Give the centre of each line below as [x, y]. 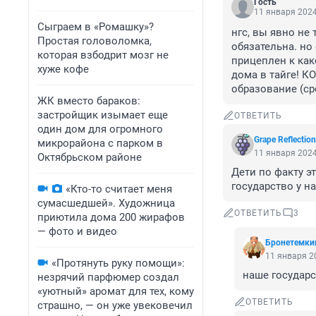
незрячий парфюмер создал [108, 277]
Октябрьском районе [90, 157]
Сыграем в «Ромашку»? [96, 27]
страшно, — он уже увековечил [115, 305]
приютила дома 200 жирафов [111, 217]
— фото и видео [77, 231]
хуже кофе [63, 69]
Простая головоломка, [95, 41]
